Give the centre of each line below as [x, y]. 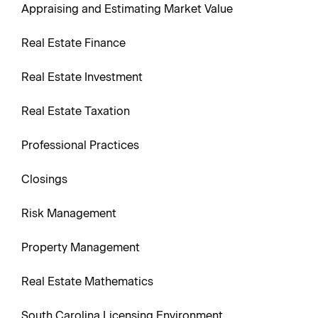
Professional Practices [80, 145]
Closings [44, 179]
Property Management [81, 247]
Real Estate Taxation [76, 111]
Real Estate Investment [82, 77]
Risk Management [69, 213]
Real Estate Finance [73, 43]
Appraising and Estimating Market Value [127, 9]
